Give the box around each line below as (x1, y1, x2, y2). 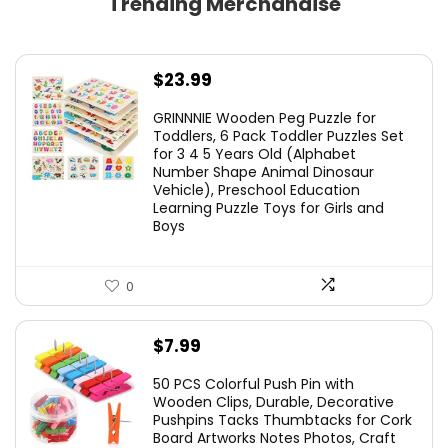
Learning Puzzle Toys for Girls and (153, 198, 384, 218)
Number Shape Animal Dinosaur (153, 162, 374, 182)
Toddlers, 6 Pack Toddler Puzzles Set (153, 126, 404, 146)
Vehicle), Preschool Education (153, 180, 360, 200)
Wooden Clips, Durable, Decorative (153, 392, 394, 412)
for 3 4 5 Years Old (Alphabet (153, 144, 356, 164)
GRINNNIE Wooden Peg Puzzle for (153, 108, 376, 128)
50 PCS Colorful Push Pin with (153, 374, 354, 394)
